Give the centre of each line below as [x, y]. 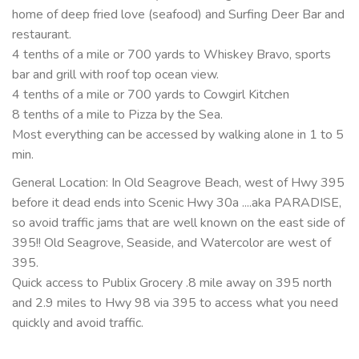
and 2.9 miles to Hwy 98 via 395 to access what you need [175, 303]
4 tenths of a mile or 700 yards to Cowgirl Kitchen [151, 95]
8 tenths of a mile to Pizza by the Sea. [117, 115]
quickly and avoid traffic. [78, 323]
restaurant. [42, 35]
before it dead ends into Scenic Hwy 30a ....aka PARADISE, [177, 203]
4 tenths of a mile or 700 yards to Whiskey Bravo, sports [171, 55]
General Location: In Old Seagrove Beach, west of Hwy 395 [178, 183]
